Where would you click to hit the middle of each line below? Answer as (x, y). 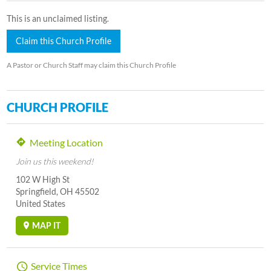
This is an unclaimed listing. (58, 18)
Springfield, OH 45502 (58, 191)
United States (41, 203)
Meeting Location (67, 142)
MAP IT (47, 225)
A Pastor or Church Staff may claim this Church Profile (92, 65)
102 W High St (43, 179)
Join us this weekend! (55, 161)
